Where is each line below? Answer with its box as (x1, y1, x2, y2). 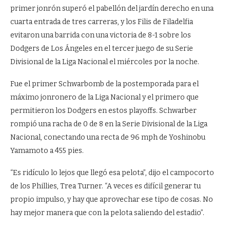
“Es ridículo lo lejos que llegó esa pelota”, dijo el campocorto (10, 168, 214, 177)
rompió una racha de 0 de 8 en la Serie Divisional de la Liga (10, 120, 207, 128)
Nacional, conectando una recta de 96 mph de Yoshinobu (10, 133, 205, 142)
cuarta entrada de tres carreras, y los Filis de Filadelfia (10, 17, 193, 26)
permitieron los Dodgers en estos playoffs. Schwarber (10, 106, 197, 115)
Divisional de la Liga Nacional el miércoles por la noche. (10, 57, 199, 66)
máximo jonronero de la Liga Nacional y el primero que (10, 93, 199, 102)
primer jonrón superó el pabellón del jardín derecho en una (10, 4, 214, 13)
